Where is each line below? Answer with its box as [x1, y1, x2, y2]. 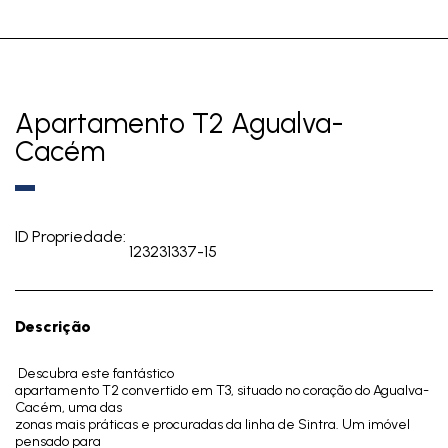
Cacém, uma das [15, 399, 122, 416]
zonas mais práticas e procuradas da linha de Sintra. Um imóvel [15, 416, 410, 433]
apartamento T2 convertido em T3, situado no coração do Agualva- [15, 382, 429, 399]
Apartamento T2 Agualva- [15, 106, 344, 140]
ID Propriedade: [15, 227, 126, 246]
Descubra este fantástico [18, 365, 174, 382]
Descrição [15, 317, 91, 336]
